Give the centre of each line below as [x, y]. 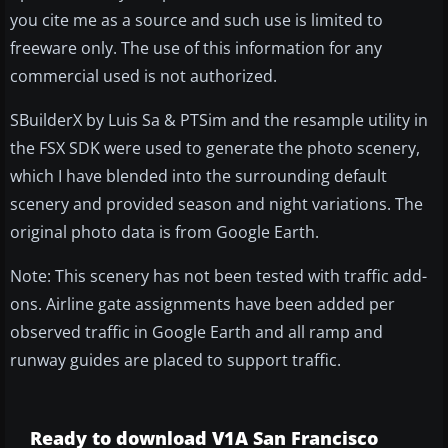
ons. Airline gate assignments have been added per [202, 303]
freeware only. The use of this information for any [196, 47]
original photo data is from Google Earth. [164, 231]
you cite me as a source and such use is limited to [196, 19]
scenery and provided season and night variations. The [216, 203]
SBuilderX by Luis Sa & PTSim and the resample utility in [219, 119]
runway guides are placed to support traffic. [175, 359]
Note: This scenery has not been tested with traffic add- [218, 275]
